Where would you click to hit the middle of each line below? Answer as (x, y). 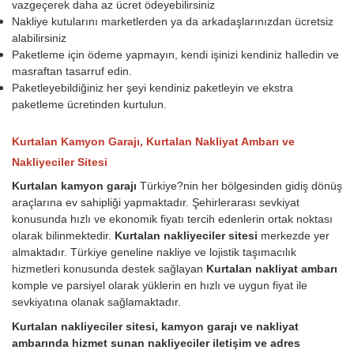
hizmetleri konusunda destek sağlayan (109, 269)
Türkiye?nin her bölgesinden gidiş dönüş (241, 186)
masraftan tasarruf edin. (72, 72)
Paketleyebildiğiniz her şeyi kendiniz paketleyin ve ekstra (153, 88)
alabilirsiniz (39, 38)
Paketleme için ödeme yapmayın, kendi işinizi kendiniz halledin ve (175, 55)
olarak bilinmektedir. (63, 236)
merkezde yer (295, 236)
